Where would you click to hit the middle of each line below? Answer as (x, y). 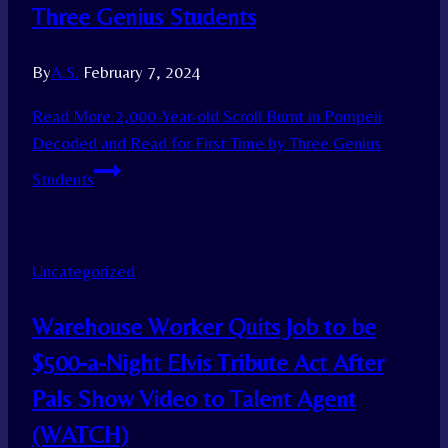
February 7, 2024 (142, 72)
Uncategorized (83, 271)
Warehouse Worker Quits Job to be (204, 327)
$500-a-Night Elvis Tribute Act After (208, 363)
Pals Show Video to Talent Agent (194, 399)
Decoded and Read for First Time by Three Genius (206, 143)
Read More (71, 116)
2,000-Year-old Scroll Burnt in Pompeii (246, 116)
